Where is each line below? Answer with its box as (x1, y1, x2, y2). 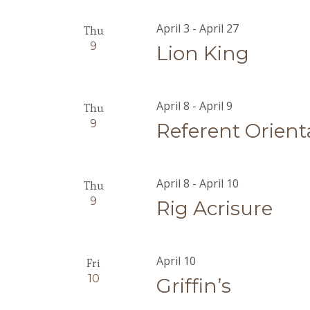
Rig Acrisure (156, 197, 273, 220)
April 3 (156, 21, 190, 36)
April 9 (199, 98, 233, 113)
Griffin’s (156, 274, 232, 298)
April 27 (199, 21, 239, 36)
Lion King (156, 42, 250, 65)
